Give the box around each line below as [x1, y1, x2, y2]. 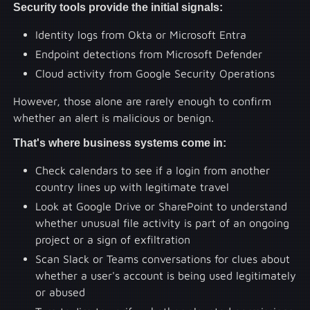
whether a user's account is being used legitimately [35, 269, 297, 282]
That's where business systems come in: [13, 136, 227, 149]
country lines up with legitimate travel [35, 181, 230, 194]
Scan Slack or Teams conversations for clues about [35, 253, 291, 266]
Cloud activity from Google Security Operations [35, 67, 275, 80]
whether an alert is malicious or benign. [13, 111, 215, 125]
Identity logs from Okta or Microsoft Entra [35, 28, 247, 42]
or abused [35, 286, 86, 299]
